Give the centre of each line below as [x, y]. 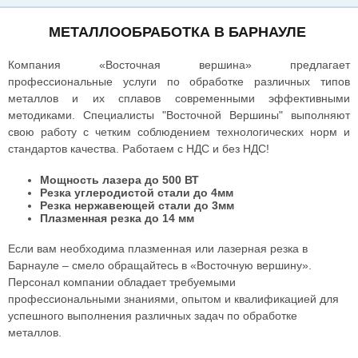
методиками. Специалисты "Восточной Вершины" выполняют [179, 115]
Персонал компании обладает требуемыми [122, 282]
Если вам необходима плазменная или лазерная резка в [158, 249]
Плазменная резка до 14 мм [117, 218]
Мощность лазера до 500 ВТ [119, 180]
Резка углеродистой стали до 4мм [137, 193]
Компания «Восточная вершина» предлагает [179, 65]
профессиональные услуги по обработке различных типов [179, 82]
